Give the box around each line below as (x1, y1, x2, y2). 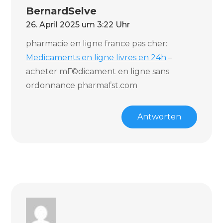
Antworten (137, 112, 181, 121)
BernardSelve (26, 5, 97, 17)
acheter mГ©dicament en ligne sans (26, 67, 170, 76)
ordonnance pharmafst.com (26, 81, 138, 90)
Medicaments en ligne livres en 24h (26, 53, 167, 62)
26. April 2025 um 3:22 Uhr (26, 20, 130, 29)
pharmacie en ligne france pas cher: (26, 39, 168, 48)
